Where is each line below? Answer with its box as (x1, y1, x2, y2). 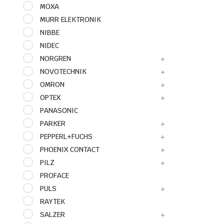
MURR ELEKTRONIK (40, 15, 101, 24)
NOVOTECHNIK (40, 67, 86, 76)
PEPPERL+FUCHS (40, 132, 92, 141)
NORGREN (40, 54, 71, 63)
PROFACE (40, 171, 69, 180)
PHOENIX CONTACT (40, 145, 99, 154)
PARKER (40, 119, 65, 128)
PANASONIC (40, 106, 78, 115)
